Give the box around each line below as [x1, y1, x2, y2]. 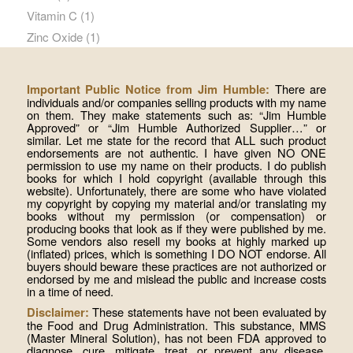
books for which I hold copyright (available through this [26, 169, 327, 187]
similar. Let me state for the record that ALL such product [26, 132, 327, 149]
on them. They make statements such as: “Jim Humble [26, 106, 327, 124]
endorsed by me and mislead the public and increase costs [26, 270, 327, 288]
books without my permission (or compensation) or [26, 207, 327, 225]
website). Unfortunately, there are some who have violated [26, 182, 327, 199]
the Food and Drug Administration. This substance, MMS [26, 317, 327, 334]
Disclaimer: [26, 304, 89, 321]
